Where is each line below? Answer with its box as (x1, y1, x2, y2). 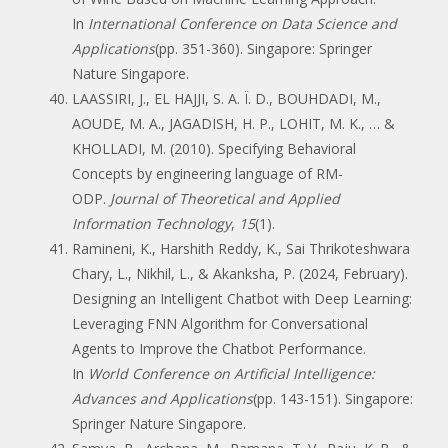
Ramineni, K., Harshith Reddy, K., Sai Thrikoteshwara (72, 238, 410, 258)
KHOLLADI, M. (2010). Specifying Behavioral (72, 138, 356, 158)
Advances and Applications (72, 388, 253, 408)
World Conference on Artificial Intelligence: (88, 363, 375, 383)
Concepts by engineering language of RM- (72, 163, 343, 183)
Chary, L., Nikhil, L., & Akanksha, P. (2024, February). (72, 263, 408, 283)
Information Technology (72, 213, 231, 233)
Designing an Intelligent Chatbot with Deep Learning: (72, 288, 412, 308)
